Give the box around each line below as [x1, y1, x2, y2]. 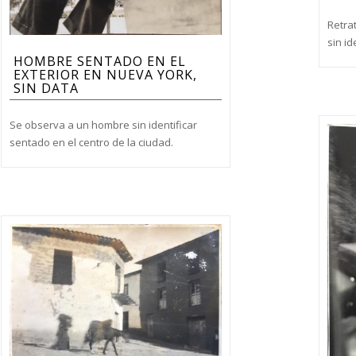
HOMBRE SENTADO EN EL [13, 52, 186, 71]
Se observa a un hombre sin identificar [9, 118, 197, 133]
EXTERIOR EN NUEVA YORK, [13, 66, 197, 84]
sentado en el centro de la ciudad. [9, 135, 173, 150]
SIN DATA [13, 79, 79, 98]
